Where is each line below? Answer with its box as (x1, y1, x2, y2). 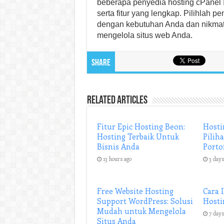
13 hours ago (102, 155, 131, 162)
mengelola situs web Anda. (96, 31, 192, 39)
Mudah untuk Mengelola (96, 206, 186, 216)
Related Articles (86, 95, 147, 106)
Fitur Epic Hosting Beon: (96, 121, 185, 131)
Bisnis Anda (96, 141, 139, 151)
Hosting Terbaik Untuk (96, 131, 179, 141)
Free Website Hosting (96, 186, 173, 196)
